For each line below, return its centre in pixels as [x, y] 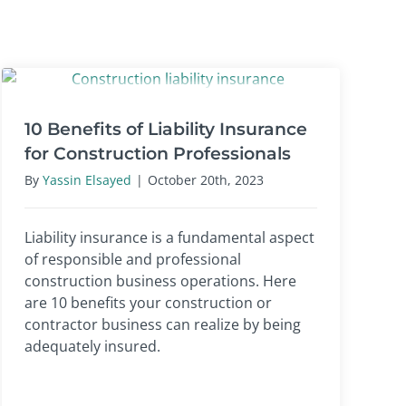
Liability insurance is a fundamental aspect [169, 237]
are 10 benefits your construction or [148, 302]
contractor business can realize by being [163, 324]
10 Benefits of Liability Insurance [166, 128]
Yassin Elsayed [87, 179]
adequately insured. [92, 346]
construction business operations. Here [160, 280]
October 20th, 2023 [206, 179]
